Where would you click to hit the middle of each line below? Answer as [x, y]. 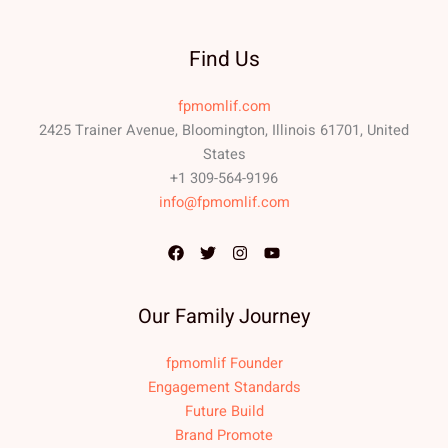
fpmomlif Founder [224, 364]
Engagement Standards [224, 388]
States [224, 155]
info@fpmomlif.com [224, 203]
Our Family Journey [224, 317]
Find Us [224, 59]
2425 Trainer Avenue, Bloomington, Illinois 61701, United [224, 131]
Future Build [224, 412]
